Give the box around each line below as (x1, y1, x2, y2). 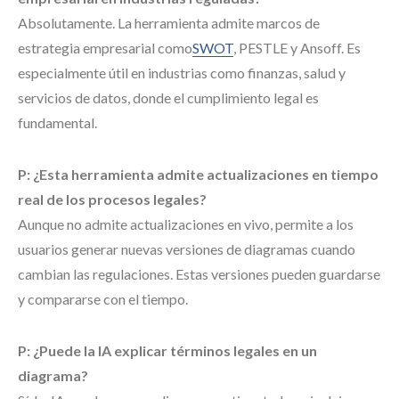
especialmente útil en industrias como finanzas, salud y (18, 64, 346, 81)
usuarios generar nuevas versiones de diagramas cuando (18, 240, 355, 257)
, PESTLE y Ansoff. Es (233, 39, 361, 56)
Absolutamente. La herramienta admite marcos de (18, 14, 320, 31)
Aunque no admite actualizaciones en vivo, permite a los (18, 216, 354, 232)
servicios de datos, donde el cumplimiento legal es (18, 89, 319, 106)
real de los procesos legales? (18, 191, 207, 208)
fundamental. (18, 114, 97, 131)
